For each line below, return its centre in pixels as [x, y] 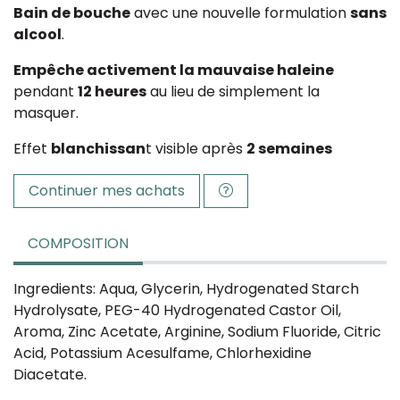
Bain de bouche [72, 13]
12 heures [112, 92]
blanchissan [98, 149]
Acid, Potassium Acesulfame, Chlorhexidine [162, 353]
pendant [46, 92]
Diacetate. [50, 375]
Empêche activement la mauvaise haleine [174, 70]
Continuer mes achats [107, 191]
